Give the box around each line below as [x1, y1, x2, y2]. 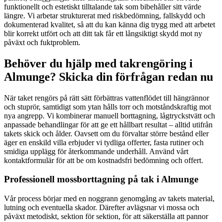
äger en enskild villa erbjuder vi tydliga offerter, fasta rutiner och [4, 138, 204, 147]
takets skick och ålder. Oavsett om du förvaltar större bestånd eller [4, 129, 209, 138]
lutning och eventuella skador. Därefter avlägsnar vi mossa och [4, 203, 199, 212]
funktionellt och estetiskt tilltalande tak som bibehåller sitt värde [4, 2, 201, 11]
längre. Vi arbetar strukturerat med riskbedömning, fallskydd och [4, 11, 205, 20]
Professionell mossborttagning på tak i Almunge [4, 174, 198, 185]
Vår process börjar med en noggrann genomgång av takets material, [4, 194, 215, 203]
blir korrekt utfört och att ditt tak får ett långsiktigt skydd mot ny [4, 29, 202, 38]
